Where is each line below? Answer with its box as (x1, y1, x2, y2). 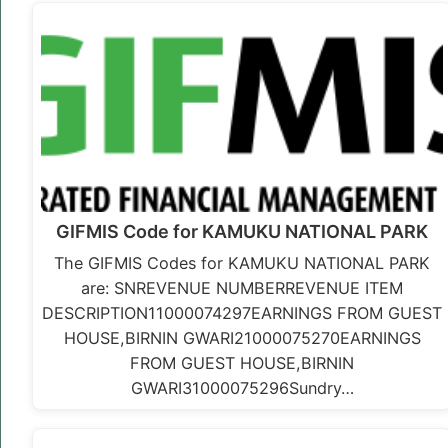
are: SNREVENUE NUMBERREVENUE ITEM (81, 277, 404, 298)
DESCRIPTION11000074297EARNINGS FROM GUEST (42, 302, 443, 323)
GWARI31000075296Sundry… (130, 377, 354, 398)
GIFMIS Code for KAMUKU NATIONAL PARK (56, 220, 429, 242)
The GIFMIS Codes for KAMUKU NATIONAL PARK (54, 252, 431, 273)
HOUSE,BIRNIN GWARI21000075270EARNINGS (63, 327, 421, 348)
